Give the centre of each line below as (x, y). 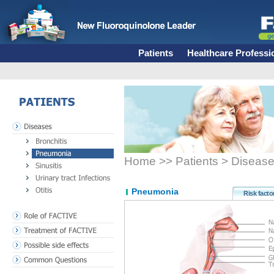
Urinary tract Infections (59, 176)
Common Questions (42, 256)
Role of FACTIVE (37, 212)
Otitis (33, 188)
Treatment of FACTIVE (46, 227)
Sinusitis (37, 163)
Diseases (26, 123)
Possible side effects (43, 242)
